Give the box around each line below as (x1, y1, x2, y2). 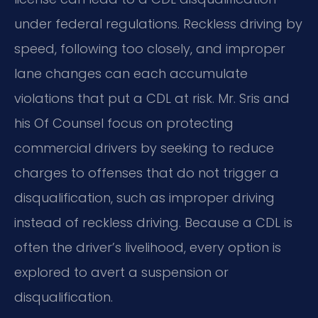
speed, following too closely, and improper (14, 39, 285, 57)
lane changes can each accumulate (14, 64, 248, 82)
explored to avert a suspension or (14, 263, 229, 281)
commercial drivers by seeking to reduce (14, 138, 274, 157)
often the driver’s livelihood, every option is (14, 238, 281, 256)
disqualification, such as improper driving (14, 188, 275, 207)
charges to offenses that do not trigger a (14, 163, 279, 182)
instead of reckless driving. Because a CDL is (14, 213, 292, 231)
